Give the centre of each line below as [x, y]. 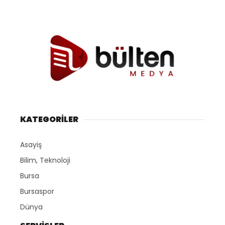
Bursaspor [37, 192]
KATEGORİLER [49, 120]
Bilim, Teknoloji [45, 160]
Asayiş [31, 145]
